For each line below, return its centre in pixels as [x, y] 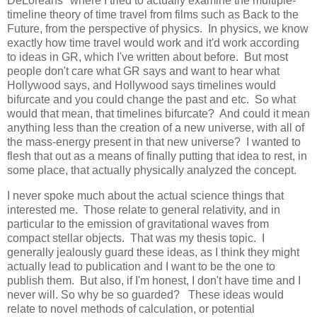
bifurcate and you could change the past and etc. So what [151, 100]
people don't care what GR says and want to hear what [143, 71]
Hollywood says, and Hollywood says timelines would [142, 86]
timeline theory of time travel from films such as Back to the [153, 15]
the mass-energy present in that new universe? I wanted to [154, 142]
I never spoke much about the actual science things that [145, 195]
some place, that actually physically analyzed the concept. [152, 171]
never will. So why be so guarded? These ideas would [145, 294]
